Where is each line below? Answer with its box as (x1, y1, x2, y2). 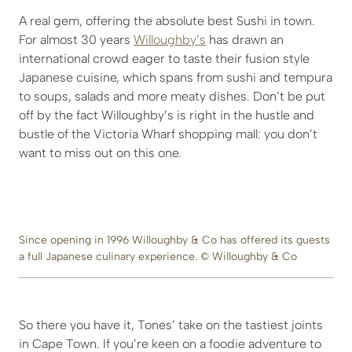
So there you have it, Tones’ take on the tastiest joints (19, 317, 323, 333)
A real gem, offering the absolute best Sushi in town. (19, 13, 315, 29)
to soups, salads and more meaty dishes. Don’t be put (19, 89, 325, 104)
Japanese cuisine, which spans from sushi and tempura (19, 70, 332, 86)
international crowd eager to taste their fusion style (19, 51, 310, 67)
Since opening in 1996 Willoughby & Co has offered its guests (19, 233, 330, 247)
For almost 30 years (19, 32, 134, 48)
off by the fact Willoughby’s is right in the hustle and (19, 108, 314, 123)
